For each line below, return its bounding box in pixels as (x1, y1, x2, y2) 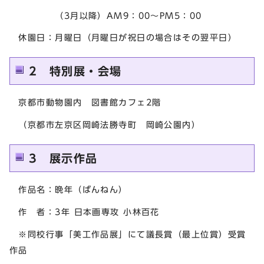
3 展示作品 (29, 153, 98, 164)
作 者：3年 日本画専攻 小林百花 (9, 207, 160, 217)
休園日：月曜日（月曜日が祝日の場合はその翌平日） (9, 33, 237, 42)
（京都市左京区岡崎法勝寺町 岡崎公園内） (9, 120, 201, 130)
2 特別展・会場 (29, 65, 122, 77)
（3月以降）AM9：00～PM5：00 (9, 11, 202, 20)
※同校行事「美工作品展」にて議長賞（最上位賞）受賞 (9, 229, 246, 239)
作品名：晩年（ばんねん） (9, 185, 128, 194)
